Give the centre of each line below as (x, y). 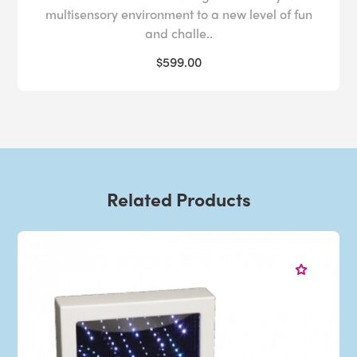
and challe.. (178, 33)
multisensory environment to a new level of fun (178, 14)
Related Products (178, 199)
